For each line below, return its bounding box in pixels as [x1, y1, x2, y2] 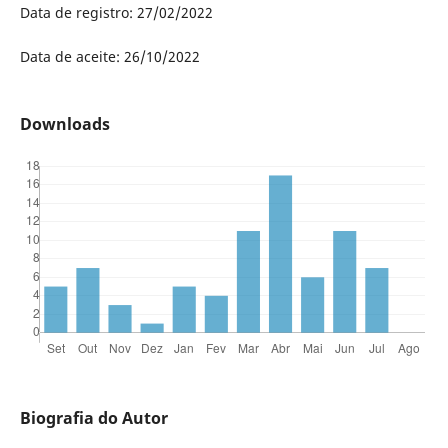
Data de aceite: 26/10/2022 [19, 46, 200, 66]
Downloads [19, 112, 110, 135]
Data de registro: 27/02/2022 [19, 2, 213, 22]
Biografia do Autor [19, 406, 168, 429]
